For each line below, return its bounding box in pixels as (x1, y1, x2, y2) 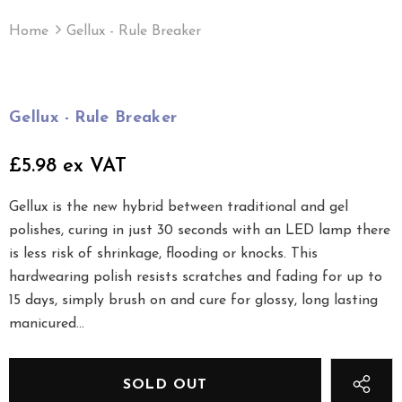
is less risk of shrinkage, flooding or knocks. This (9, 246, 318, 261)
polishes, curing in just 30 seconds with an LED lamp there (9, 223, 390, 238)
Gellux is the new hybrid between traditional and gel (9, 199, 348, 214)
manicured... (9, 316, 84, 331)
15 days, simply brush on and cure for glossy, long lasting (9, 293, 378, 308)
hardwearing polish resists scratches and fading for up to (9, 269, 382, 284)
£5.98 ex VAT (9, 155, 127, 177)
